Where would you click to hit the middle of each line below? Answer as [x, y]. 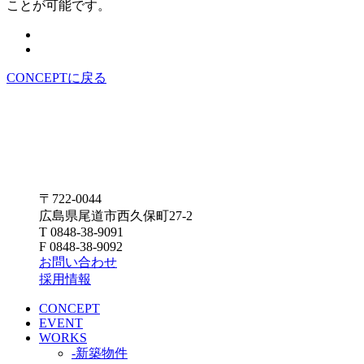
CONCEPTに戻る [56, 78]
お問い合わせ [78, 262]
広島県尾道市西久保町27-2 [116, 216]
